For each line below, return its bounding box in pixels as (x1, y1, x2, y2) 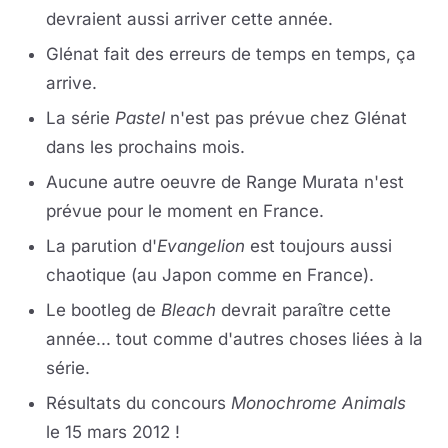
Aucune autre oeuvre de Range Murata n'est (46, 172, 404, 192)
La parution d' (46, 236, 157, 256)
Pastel (115, 108, 165, 128)
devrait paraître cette (216, 300, 391, 320)
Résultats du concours (46, 393, 231, 413)
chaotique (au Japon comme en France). (46, 265, 374, 285)
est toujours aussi (250, 236, 392, 256)
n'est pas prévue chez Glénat (165, 108, 407, 128)
